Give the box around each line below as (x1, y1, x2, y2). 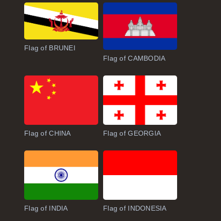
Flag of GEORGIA (103, 129, 161, 138)
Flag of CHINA (24, 129, 71, 138)
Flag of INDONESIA (103, 204, 167, 213)
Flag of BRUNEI (24, 43, 75, 52)
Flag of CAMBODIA (103, 54, 166, 63)
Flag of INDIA (24, 204, 68, 213)
